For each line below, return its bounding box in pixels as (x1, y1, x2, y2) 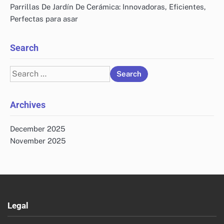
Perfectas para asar (10, 14, 78, 23)
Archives (10, 99, 45, 110)
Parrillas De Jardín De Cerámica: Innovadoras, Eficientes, (10, 2, 206, 11)
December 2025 (10, 124, 65, 133)
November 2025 (10, 136, 66, 145)
